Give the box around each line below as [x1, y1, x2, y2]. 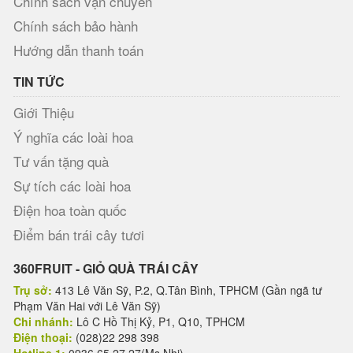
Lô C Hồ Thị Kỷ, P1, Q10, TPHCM [73, 314, 245, 329]
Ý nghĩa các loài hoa [13, 127, 133, 147]
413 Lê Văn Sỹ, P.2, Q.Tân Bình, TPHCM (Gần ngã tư [52, 282, 322, 298]
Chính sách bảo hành [13, 16, 138, 35]
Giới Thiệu [13, 102, 74, 122]
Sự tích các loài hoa [13, 176, 131, 195]
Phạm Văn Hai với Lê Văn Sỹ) [13, 298, 161, 314]
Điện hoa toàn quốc [13, 200, 127, 220]
